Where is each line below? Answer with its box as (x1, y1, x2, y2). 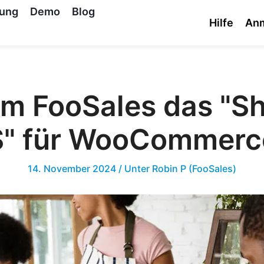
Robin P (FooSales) (152, 163, 236, 174)
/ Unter (118, 163, 152, 174)
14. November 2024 (28, 163, 118, 174)
